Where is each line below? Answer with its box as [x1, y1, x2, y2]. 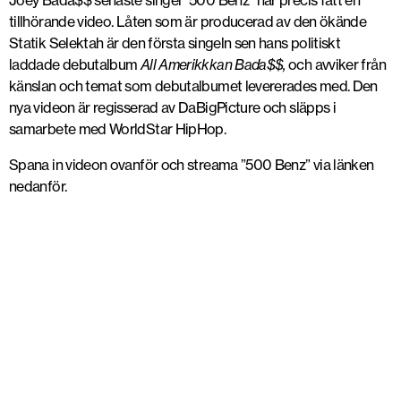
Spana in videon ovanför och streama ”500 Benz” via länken [9, 156, 374, 174]
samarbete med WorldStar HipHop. [9, 120, 226, 138]
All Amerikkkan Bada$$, [140, 55, 289, 73]
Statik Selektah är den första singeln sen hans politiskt [9, 34, 341, 52]
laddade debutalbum [9, 55, 141, 73]
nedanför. [9, 177, 67, 195]
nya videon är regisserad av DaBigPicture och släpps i [9, 98, 337, 116]
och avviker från [288, 55, 386, 73]
